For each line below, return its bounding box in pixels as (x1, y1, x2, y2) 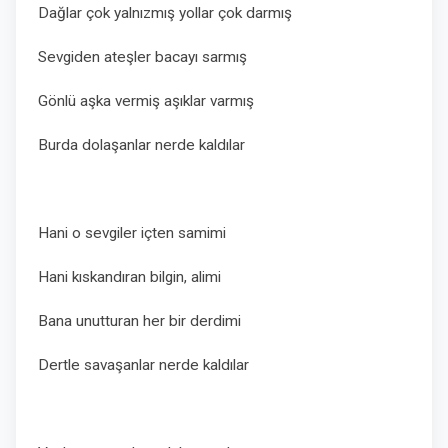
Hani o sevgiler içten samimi (38, 224, 226, 242)
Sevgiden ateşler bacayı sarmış (38, 48, 251, 66)
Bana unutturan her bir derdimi (38, 312, 241, 330)
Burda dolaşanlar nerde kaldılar (38, 136, 245, 154)
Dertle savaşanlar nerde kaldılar (38, 356, 249, 374)
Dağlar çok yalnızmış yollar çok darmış (38, 4, 292, 22)
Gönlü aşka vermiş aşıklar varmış (38, 92, 258, 110)
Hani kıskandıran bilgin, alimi (38, 268, 221, 286)
